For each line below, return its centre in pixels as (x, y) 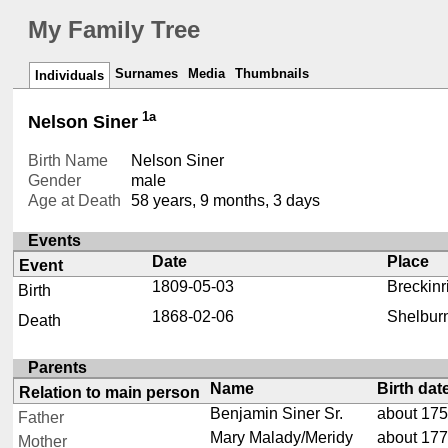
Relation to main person (110, 392)
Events (55, 241)
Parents (58, 367)
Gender (55, 181)
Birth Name (68, 161)
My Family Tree (114, 30)
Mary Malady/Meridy (281, 437)
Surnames (147, 74)
